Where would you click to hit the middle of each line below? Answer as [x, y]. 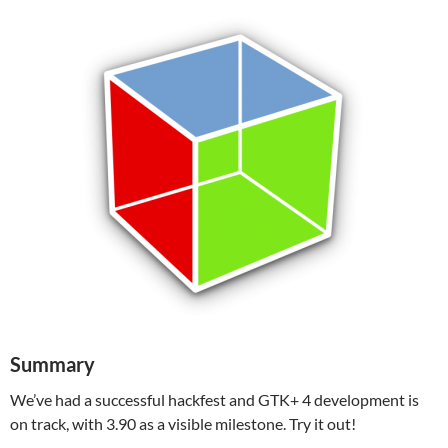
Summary [52, 364]
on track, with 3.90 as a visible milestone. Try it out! [183, 423]
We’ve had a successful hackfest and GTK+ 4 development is [214, 399]
